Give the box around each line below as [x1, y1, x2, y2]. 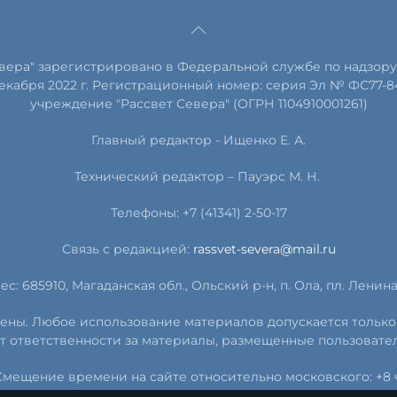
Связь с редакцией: [61, 240, 193, 257]
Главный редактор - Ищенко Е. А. [91, 131, 306, 148]
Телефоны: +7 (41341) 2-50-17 [110, 204, 287, 221]
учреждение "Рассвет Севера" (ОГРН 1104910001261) [29, 95, 368, 112]
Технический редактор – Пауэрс [74, 167, 289, 184]
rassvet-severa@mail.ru [192, 240, 336, 257]
